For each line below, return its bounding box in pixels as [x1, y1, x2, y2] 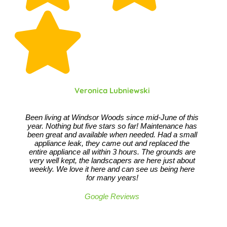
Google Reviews [85, 192, 140, 201]
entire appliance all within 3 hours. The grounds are [28, 147, 196, 156]
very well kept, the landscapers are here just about [29, 156, 195, 165]
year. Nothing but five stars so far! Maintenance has [27, 122, 197, 130]
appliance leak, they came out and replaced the [34, 139, 190, 147]
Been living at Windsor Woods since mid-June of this [25, 113, 199, 122]
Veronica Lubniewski [74, 86, 150, 95]
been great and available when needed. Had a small [27, 130, 197, 139]
